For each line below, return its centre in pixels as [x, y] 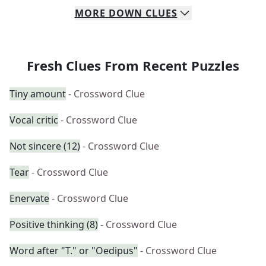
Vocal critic [34, 120]
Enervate [29, 198]
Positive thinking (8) [54, 224]
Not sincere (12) [45, 146]
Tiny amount [38, 94]
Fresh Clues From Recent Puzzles [133, 65]
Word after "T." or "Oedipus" [74, 251]
